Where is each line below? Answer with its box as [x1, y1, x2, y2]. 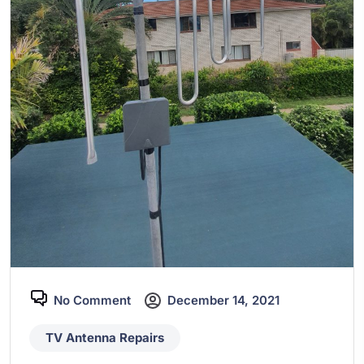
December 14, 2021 [167, 292, 279, 309]
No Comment [54, 292, 131, 308]
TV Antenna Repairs [45, 329, 164, 345]
